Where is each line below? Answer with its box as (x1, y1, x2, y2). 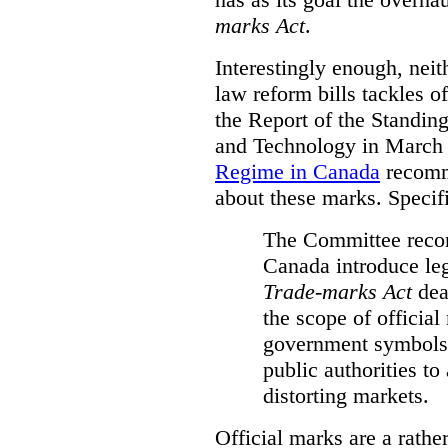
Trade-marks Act (263, 278, 412, 304)
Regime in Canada (215, 158, 380, 184)
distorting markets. (263, 382, 429, 408)
